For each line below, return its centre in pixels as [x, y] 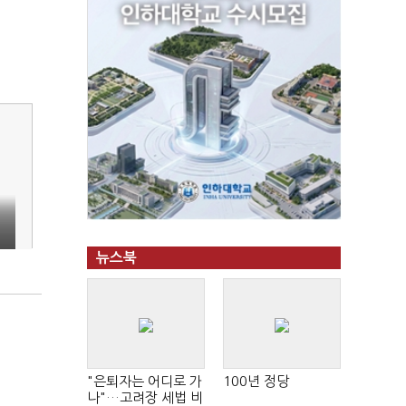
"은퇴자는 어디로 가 [145, 381]
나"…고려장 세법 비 [145, 397]
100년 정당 [256, 381]
